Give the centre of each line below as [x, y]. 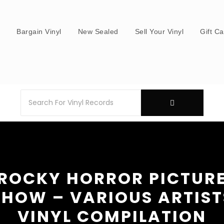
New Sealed [98, 31]
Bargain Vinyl [39, 31]
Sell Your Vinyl [159, 31]
